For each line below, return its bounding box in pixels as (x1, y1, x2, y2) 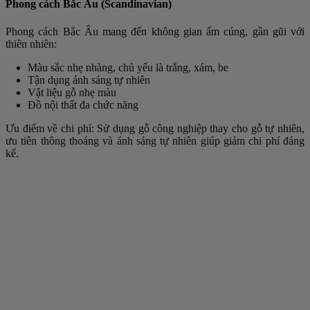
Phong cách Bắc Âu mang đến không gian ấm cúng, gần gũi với (6, 25, 304, 37)
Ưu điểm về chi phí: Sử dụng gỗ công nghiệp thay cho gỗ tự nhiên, (6, 122, 304, 134)
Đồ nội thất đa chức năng (28, 98, 138, 111)
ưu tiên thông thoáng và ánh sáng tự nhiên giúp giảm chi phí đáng (6, 134, 304, 147)
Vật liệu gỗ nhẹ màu (28, 86, 116, 98)
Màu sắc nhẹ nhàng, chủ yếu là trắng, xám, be (28, 61, 228, 73)
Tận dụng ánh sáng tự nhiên (28, 73, 150, 86)
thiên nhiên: (6, 37, 57, 50)
